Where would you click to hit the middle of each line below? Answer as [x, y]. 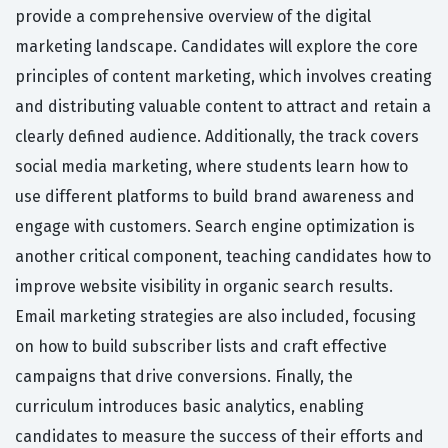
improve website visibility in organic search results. [204, 287]
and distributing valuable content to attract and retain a [223, 107]
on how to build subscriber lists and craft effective [201, 347]
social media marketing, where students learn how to [211, 167]
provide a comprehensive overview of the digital [193, 17]
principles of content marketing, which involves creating [223, 77]
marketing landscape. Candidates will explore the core [216, 47]
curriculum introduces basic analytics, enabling [189, 407]
